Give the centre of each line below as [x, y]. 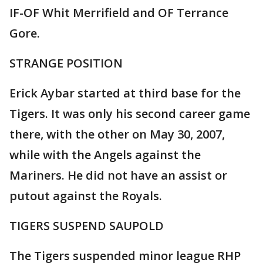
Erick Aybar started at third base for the [125, 93]
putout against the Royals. [86, 196]
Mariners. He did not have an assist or [118, 176]
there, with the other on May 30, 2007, [117, 134]
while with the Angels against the [105, 155]
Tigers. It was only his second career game [130, 114]
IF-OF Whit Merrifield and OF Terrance [119, 13]
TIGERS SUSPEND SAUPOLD [87, 226]
